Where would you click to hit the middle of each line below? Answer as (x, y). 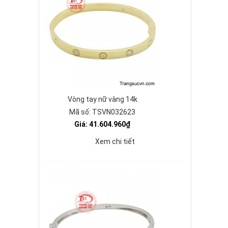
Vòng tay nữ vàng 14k (102, 99)
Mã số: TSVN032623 (102, 112)
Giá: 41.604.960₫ (102, 124)
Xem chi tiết (115, 141)
